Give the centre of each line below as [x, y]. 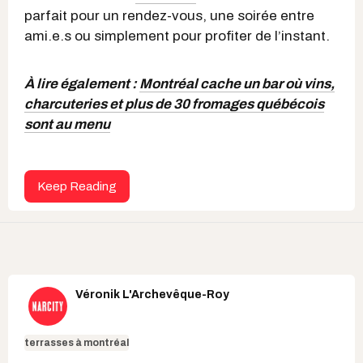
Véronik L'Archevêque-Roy [152, 295]
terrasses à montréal [77, 343]
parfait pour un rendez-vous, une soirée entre [169, 16]
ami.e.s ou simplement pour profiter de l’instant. [177, 36]
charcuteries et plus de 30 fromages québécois [174, 104]
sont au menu [67, 124]
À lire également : [82, 84]
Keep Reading [77, 186]
